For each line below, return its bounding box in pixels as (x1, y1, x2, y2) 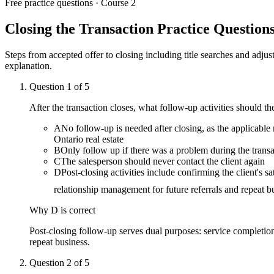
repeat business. (29, 236, 90, 247)
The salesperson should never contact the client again (61, 155, 265, 166)
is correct (58, 204, 95, 215)
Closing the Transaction (5, 20, 154, 37)
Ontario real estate (54, 133, 124, 144)
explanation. (5, 60, 52, 71)
